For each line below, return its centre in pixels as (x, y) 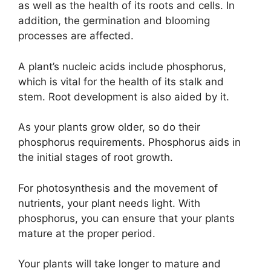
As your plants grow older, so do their (109, 127)
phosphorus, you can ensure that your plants (126, 218)
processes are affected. (76, 36)
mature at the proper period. (87, 233)
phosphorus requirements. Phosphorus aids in (129, 142)
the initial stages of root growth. (96, 158)
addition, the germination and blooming (114, 21)
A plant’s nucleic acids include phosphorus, (122, 66)
